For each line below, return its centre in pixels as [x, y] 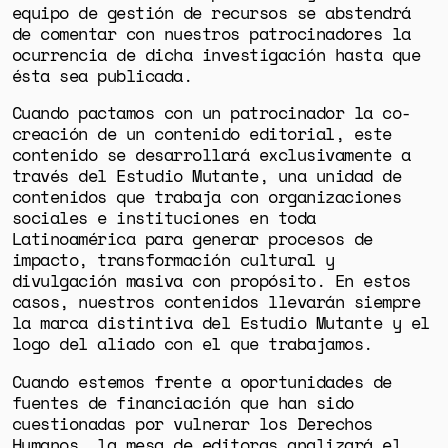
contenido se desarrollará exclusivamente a [211, 155]
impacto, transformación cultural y [173, 260]
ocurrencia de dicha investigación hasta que [216, 54]
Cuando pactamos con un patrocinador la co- [211, 113]
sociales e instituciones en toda [163, 218]
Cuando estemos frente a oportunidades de [201, 381]
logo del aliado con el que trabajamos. [192, 344]
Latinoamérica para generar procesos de [192, 239]
